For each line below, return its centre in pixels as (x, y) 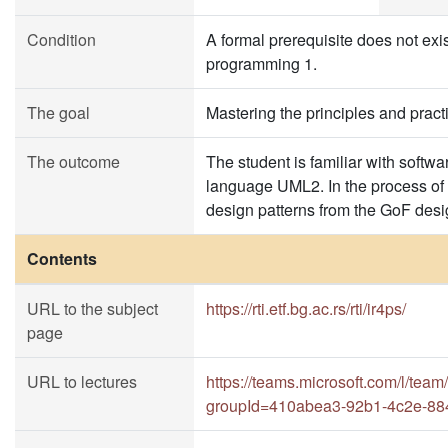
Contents (62, 258)
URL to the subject (92, 308)
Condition (61, 39)
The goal (58, 112)
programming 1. (261, 63)
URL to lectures (82, 381)
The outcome (73, 161)
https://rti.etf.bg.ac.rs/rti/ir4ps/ (306, 308)
